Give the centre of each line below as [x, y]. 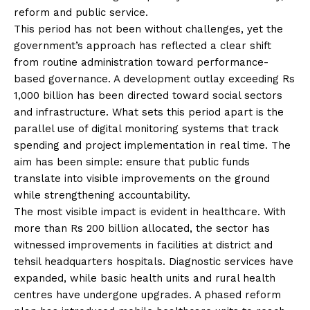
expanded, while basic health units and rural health [145, 278]
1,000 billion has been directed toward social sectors [148, 95]
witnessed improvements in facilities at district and [143, 245]
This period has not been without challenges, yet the [148, 29]
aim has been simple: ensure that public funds [132, 162]
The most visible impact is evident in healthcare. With [150, 211]
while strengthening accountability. [102, 195]
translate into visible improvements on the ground [142, 178]
